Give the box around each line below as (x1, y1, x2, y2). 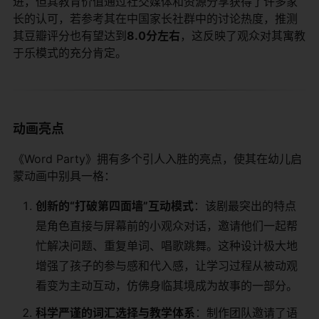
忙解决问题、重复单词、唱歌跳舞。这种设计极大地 (36, 238, 298, 253)
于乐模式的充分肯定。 (13, 45, 127, 60)
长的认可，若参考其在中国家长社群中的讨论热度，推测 (13, 11, 298, 26)
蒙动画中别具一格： (13, 168, 115, 183)
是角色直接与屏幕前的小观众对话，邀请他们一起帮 (36, 218, 298, 233)
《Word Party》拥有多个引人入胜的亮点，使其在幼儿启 (13, 151, 302, 166)
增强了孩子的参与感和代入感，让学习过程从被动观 (36, 258, 298, 273)
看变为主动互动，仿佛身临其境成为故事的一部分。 (36, 278, 298, 293)
